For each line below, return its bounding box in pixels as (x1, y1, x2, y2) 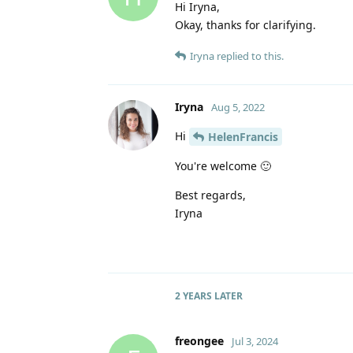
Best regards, (175, 188, 246, 203)
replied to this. (214, 48, 284, 63)
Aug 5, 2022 (211, 99, 265, 114)
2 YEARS (175, 289, 212, 303)
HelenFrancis (208, 129, 278, 145)
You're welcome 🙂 (175, 158, 271, 174)
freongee (175, 333, 224, 349)
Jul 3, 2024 (232, 334, 278, 349)
